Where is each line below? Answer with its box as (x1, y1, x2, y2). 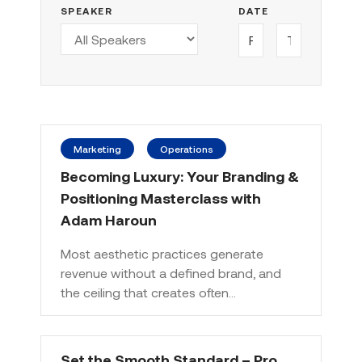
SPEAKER (61, 5, 113, 16)
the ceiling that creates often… (61, 284, 236, 300)
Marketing (74, 143, 121, 154)
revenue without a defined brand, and (61, 265, 281, 280)
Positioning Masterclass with (61, 189, 261, 207)
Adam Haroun (61, 211, 157, 229)
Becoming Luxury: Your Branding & (61, 167, 299, 185)
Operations (160, 143, 213, 154)
